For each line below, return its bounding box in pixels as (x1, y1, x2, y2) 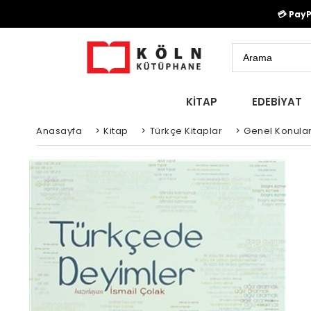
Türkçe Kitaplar (149, 124, 222, 137)
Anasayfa (36, 124, 82, 137)
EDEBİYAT (251, 94, 302, 109)
